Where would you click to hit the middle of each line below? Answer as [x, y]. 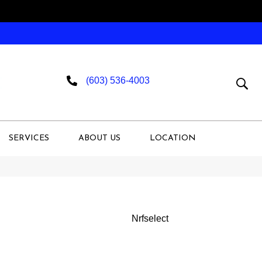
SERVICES [29, 138]
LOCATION [173, 138]
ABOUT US [99, 138]
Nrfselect [150, 218]
